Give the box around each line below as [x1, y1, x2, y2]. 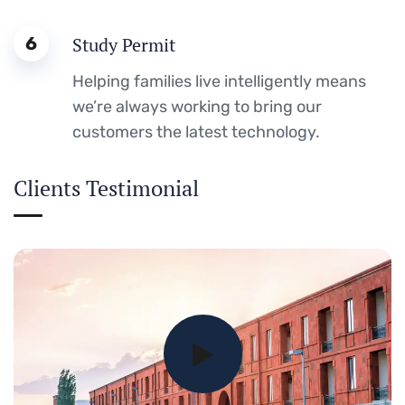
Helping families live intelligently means [72, 71, 366, 91]
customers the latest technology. [72, 121, 320, 142]
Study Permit [72, 32, 175, 57]
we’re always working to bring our [72, 96, 322, 117]
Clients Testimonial [14, 173, 199, 202]
